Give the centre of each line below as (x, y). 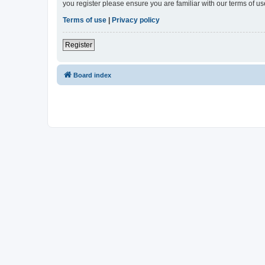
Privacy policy (136, 20)
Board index (92, 75)
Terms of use (85, 20)
